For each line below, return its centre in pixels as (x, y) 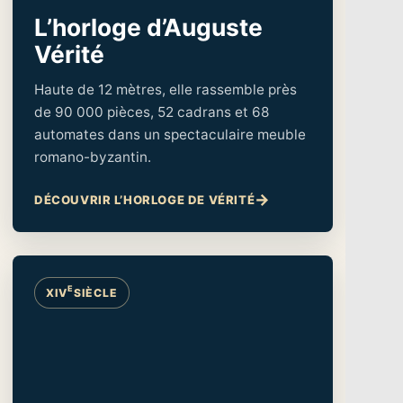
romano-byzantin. (93, 157)
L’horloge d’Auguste (148, 27)
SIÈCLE (95, 292)
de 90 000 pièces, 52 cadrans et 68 (152, 112)
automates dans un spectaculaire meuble (170, 134)
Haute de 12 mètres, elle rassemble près (166, 89)
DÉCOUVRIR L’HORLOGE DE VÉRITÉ (145, 199)
